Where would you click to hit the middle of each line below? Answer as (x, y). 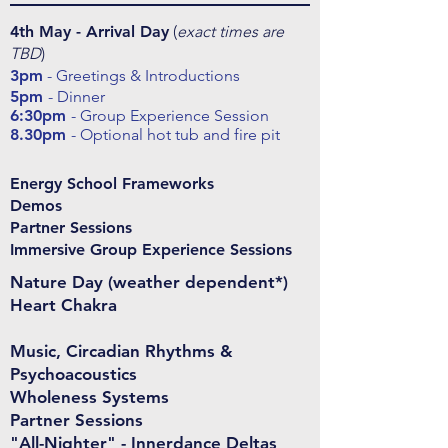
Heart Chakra (63, 305)
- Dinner (76, 97)
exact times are (230, 32)
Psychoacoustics (73, 374)
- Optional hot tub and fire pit (175, 135)
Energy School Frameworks (112, 184)
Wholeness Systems (89, 397)
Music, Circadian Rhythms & (121, 351)
